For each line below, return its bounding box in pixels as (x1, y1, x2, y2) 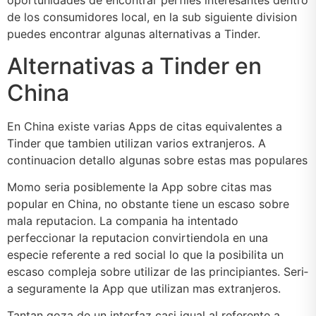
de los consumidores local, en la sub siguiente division (7, 10, 297, 25)
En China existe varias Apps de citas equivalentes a (7, 119, 282, 133)
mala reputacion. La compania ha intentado (7, 214, 238, 229)
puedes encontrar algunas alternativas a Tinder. (7, 27, 260, 42)
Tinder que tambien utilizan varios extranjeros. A (7, 135, 266, 150)
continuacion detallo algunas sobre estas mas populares (7, 152, 308, 167)
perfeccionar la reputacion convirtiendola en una (7, 231, 268, 245)
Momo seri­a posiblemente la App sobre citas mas (7, 180, 272, 195)
